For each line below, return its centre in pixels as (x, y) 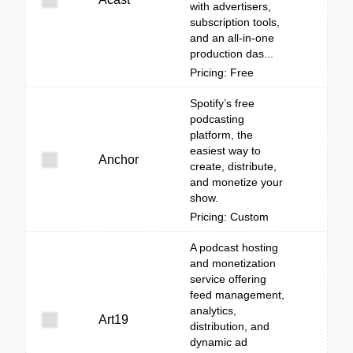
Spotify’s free (222, 103)
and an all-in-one (232, 38)
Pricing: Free (222, 72)
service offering (228, 279)
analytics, (213, 310)
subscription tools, (235, 22)
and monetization (233, 263)
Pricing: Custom (229, 217)
